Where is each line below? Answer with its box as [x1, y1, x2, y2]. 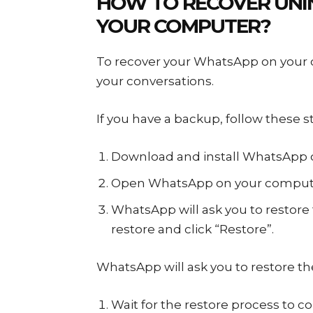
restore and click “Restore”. [111, 222, 274, 236]
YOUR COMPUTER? [96, 14, 270, 38]
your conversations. [96, 74, 214, 88]
